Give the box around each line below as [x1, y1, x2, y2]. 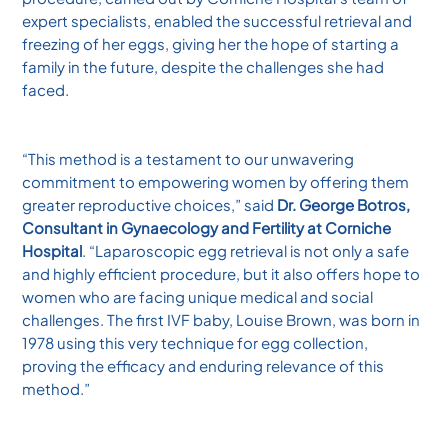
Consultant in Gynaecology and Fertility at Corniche [22, 218, 392, 238]
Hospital [22, 241, 83, 261]
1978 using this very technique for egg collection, [22, 333, 369, 353]
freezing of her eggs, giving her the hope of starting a [22, 34, 400, 54]
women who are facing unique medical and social [22, 287, 374, 307]
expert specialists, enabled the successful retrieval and [22, 11, 413, 31]
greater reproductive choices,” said [22, 195, 278, 215]
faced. [22, 80, 70, 100]
